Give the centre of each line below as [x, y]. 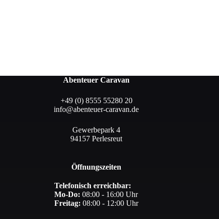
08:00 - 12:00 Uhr [111, 203]
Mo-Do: [67, 195]
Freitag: [69, 203]
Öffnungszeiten [97, 167]
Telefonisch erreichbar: [93, 186]
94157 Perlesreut [97, 139]
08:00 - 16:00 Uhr [109, 195]
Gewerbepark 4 [97, 130]
